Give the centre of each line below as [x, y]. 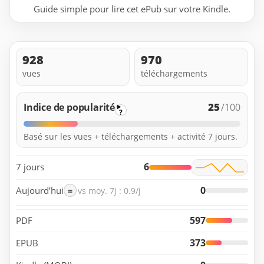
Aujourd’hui [40, 190]
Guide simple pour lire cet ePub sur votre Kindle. [132, 9]
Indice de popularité [69, 107]
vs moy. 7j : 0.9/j [109, 190]
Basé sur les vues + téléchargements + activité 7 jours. [131, 136]
